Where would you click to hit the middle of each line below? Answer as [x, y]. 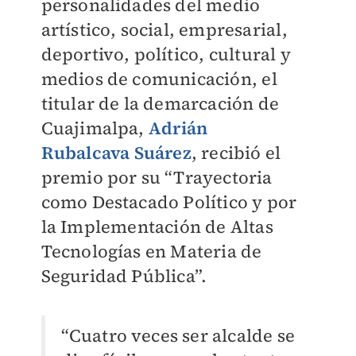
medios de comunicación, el [159, 79]
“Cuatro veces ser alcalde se [178, 335]
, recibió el [236, 153]
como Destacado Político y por [169, 202]
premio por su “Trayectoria [157, 177]
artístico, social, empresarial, [164, 29]
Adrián [178, 128]
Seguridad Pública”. [124, 276]
